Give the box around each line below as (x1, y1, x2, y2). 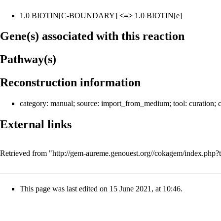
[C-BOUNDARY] (59, 11, 119, 20)
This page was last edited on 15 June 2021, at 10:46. (20, 184, 183, 193)
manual (50, 99, 73, 108)
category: (20, 99, 50, 108)
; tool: (169, 99, 189, 108)
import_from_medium (101, 99, 169, 108)
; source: (73, 99, 101, 108)
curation (189, 99, 214, 108)
